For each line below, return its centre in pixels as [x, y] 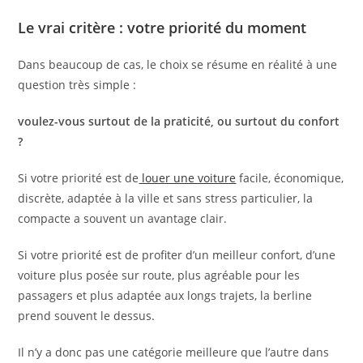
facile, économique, [290, 178]
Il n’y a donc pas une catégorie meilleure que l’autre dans [174, 352]
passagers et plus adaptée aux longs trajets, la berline [165, 296]
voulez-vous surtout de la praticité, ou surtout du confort [179, 122]
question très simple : [77, 85]
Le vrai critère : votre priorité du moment [162, 28]
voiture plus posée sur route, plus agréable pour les [159, 275]
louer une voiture [188, 178]
